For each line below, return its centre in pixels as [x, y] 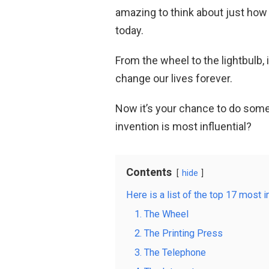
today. [129, 30]
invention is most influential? [183, 126]
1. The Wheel [162, 214]
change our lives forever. [174, 78]
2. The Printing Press [179, 233]
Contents [149, 172]
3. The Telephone [170, 252]
